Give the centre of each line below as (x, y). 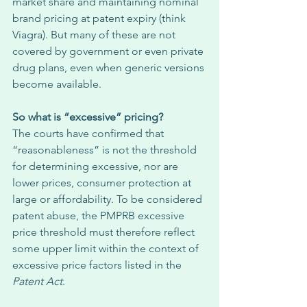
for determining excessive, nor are (97, 166)
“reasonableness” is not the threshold (106, 150)
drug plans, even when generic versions (110, 67)
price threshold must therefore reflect (105, 232)
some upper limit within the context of (107, 248)
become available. (58, 84)
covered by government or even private (109, 51)
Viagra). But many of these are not (95, 35)
